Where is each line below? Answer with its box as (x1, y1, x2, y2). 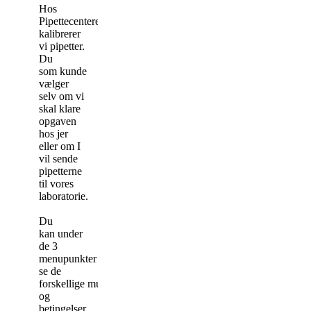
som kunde (39, 65, 87, 77)
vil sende (39, 152, 78, 165)
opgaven (39, 115, 76, 127)
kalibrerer (39, 27, 81, 40)
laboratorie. (39, 190, 88, 202)
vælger (39, 77, 69, 90)
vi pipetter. (39, 40, 85, 52)
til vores (39, 177, 74, 190)
